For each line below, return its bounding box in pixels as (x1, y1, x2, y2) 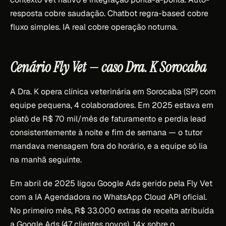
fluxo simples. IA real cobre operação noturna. (10, 21, 178, 32)
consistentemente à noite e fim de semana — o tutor (10, 127, 203, 138)
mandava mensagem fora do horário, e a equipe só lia (10, 140, 207, 151)
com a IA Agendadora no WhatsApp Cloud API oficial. (10, 191, 207, 202)
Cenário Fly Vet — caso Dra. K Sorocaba (10, 58, 206, 77)
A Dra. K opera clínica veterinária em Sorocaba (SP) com (10, 86, 216, 97)
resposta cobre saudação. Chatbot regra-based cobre (10, 8, 208, 19)
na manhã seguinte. (10, 154, 82, 165)
